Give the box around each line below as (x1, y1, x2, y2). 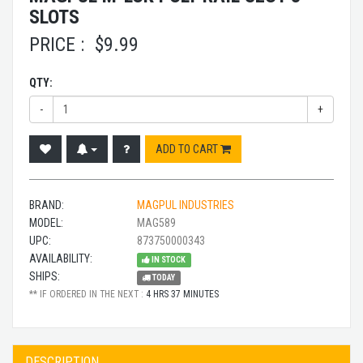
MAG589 (135, 216, 176, 229)
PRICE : (29, 32, 84, 56)
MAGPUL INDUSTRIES (137, 198, 234, 211)
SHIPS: (29, 269, 60, 283)
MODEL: (29, 216, 63, 229)
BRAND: (29, 198, 64, 211)
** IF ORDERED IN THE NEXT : (29, 288, 146, 300)
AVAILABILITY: (29, 251, 92, 265)
